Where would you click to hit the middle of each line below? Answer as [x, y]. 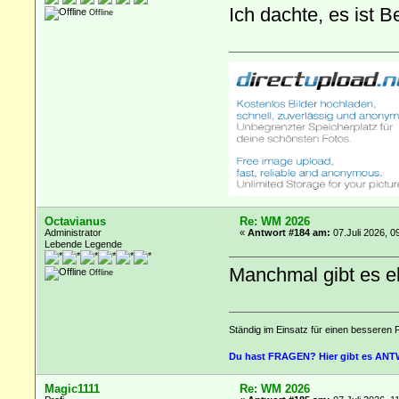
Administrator [73, 233]
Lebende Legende [84, 244]
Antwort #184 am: [289, 233]
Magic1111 [73, 389]
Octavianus [76, 222]
